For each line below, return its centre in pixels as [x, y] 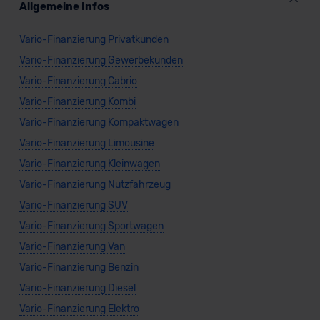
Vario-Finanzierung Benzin [79, 268]
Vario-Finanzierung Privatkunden [94, 40]
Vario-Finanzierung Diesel [77, 289]
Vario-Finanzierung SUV [73, 206]
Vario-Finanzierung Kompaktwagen [99, 123]
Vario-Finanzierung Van [72, 247]
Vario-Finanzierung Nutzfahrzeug [95, 185]
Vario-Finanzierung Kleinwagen [89, 164]
